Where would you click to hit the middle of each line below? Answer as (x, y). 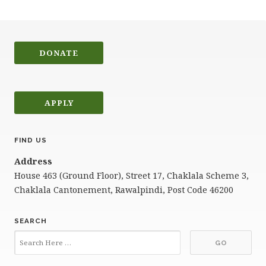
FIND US (31, 140)
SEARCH (31, 221)
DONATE (59, 53)
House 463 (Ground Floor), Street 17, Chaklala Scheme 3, (132, 176)
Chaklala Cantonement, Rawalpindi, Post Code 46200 (124, 190)
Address (33, 161)
